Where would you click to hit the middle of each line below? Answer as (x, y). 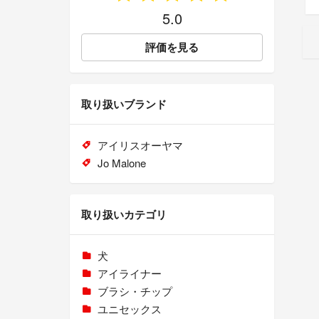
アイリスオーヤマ (140, 145)
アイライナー (129, 273)
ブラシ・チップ (135, 291)
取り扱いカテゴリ (124, 215)
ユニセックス (129, 309)
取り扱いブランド (124, 104)
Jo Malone (121, 163)
